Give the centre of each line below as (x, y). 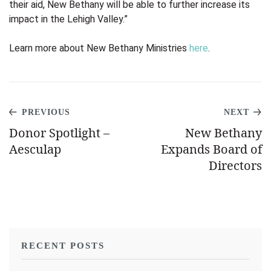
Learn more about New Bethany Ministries (99, 48)
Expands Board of (211, 149)
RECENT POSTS (63, 245)
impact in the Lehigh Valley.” (68, 19)
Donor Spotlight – (59, 132)
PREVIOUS (46, 112)
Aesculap (35, 149)
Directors (235, 165)
